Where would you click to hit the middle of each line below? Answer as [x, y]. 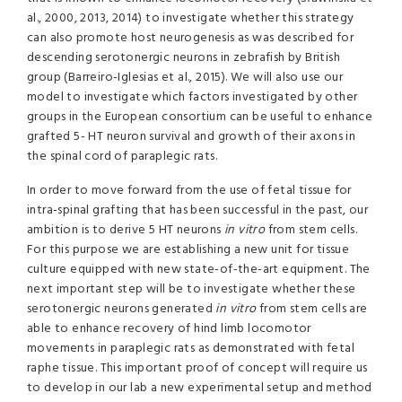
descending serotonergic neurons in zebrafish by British [184, 58]
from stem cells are [312, 309]
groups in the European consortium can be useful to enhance [200, 117]
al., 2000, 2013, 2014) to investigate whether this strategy [191, 18]
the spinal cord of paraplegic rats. [122, 157]
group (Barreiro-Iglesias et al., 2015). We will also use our [185, 78]
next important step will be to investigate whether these [192, 289]
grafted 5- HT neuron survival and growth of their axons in [192, 137]
